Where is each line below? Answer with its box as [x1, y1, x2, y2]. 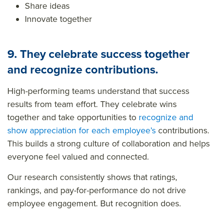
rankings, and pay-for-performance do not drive [7, 183, 186, 197]
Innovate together [25, 12, 92, 25]
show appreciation [7, 124, 76, 137]
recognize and [139, 110, 193, 124]
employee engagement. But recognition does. [7, 197, 181, 210]
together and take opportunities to [7, 110, 139, 124]
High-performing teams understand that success [7, 84, 189, 97]
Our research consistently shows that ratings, [7, 170, 177, 183]
